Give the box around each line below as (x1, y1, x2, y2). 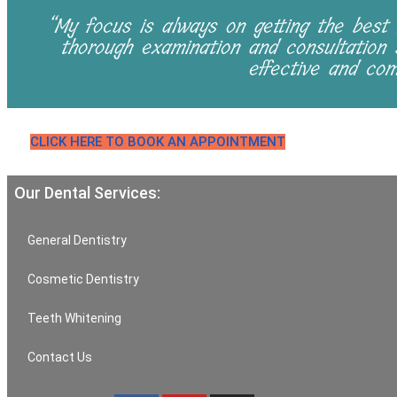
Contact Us (27, 350, 92, 364)
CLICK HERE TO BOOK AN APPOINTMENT (30, 134, 285, 150)
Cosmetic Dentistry (27, 272, 139, 286)
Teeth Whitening (27, 311, 121, 325)
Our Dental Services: (14, 183, 160, 202)
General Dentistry (27, 233, 127, 247)
